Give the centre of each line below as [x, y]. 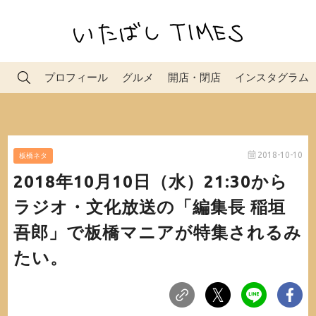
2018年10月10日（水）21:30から [150, 181]
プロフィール [76, 77]
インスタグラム [272, 77]
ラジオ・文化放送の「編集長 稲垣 [149, 207]
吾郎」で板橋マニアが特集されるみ [157, 232]
